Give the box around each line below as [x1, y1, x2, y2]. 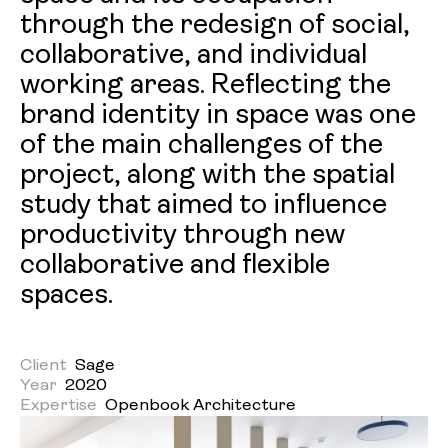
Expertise [20, 397, 97, 414]
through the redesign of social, [20, 12, 410, 40]
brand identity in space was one [20, 102, 416, 130]
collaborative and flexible [20, 252, 330, 280]
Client [20, 357, 67, 374]
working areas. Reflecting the [20, 72, 391, 100]
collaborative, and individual [20, 42, 367, 70]
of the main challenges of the [20, 132, 383, 160]
